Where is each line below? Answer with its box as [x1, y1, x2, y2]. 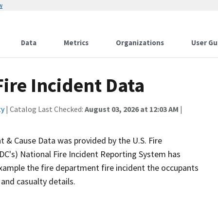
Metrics [64, 38, 89, 47]
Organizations [116, 38, 164, 47]
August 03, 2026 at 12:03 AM [85, 104, 179, 114]
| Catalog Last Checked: [4, 104, 85, 114]
